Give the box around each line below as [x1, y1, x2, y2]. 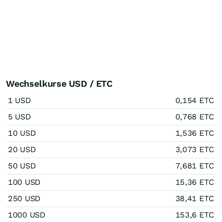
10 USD [8, 128, 36, 138]
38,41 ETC [175, 194, 214, 203]
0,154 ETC [175, 96, 214, 105]
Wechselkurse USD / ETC [6, 78, 113, 89]
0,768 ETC [175, 112, 214, 121]
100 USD [8, 177, 41, 187]
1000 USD [8, 210, 46, 220]
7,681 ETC [175, 161, 214, 170]
